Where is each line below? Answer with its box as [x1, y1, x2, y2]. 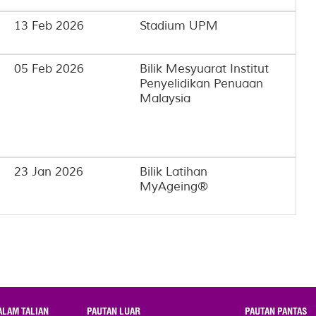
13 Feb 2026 [13, 18, 84, 33]
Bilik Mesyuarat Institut [139, 61, 269, 77]
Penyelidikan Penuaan [139, 76, 263, 92]
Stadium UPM [139, 18, 218, 33]
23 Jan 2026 [14, 164, 84, 179]
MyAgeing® [139, 178, 208, 194]
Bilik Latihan [139, 164, 207, 179]
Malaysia [139, 91, 190, 107]
